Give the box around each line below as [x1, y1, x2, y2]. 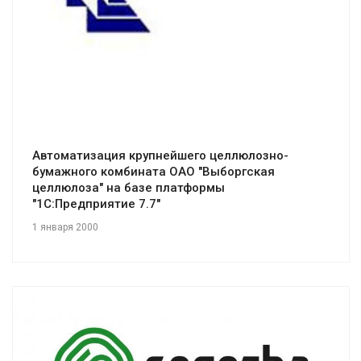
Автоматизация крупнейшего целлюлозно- [32, 147, 288, 163]
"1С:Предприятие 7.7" [32, 196, 160, 211]
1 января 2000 [32, 221, 98, 233]
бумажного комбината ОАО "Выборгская [32, 164, 275, 179]
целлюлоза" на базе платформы [32, 180, 225, 195]
